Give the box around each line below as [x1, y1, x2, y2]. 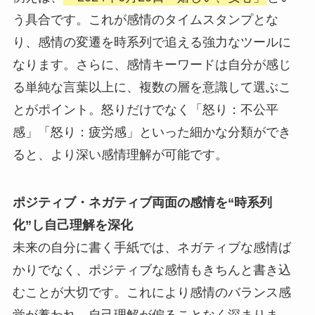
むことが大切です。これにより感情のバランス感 [12, 285, 291, 300]
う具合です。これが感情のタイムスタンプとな [12, 13, 278, 27]
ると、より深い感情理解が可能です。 [12, 148, 228, 162]
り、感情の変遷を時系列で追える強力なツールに [12, 35, 291, 50]
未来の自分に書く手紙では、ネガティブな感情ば [12, 240, 291, 255]
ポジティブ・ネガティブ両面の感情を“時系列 [12, 195, 272, 210]
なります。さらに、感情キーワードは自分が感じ [12, 58, 291, 72]
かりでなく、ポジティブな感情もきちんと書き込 [12, 263, 291, 278]
